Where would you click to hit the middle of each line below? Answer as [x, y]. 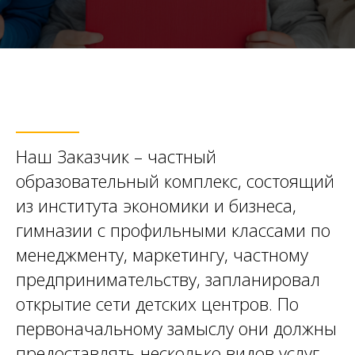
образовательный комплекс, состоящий [175, 180]
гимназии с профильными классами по [173, 229]
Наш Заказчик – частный [116, 156]
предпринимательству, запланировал [168, 279]
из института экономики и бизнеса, [156, 205]
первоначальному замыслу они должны [176, 328]
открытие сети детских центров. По [157, 303]
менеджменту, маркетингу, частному [162, 254]
